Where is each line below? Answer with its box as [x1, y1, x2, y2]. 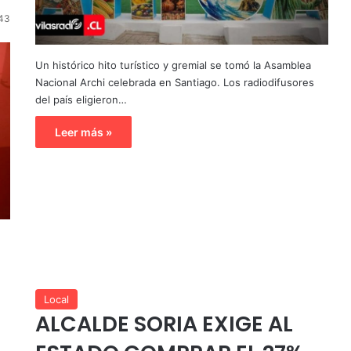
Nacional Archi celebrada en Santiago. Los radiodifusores [34, 75, 314, 89]
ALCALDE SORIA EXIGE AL [34, 309, 293, 338]
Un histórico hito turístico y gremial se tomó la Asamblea [34, 58, 311, 71]
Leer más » [54, 125, 112, 139]
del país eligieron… [34, 92, 127, 106]
